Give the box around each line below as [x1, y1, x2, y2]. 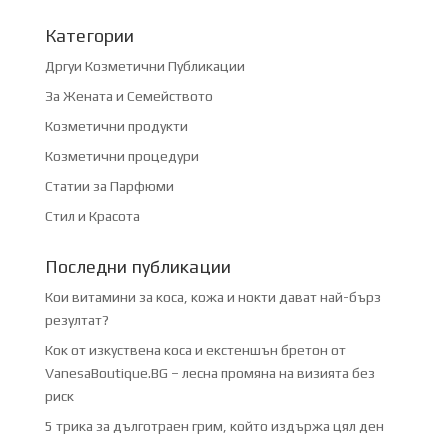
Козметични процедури [44, 147, 199, 164]
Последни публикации [44, 255, 231, 277]
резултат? [44, 311, 109, 328]
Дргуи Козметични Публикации [44, 57, 245, 74]
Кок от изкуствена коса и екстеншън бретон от [44, 341, 346, 358]
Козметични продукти [44, 117, 188, 134]
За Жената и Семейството [44, 87, 213, 104]
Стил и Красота [44, 207, 140, 224]
